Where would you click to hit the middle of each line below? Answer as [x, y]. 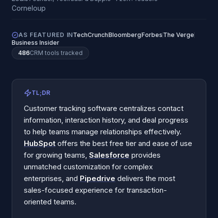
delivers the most [145, 178]
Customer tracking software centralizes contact [104, 108]
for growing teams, [56, 155]
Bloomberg [125, 35]
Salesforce [109, 155]
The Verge [179, 35]
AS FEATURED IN [46, 35]
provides [145, 155]
